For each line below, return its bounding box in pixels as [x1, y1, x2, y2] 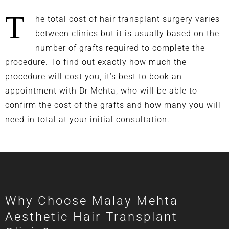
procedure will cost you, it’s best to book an [5, 71, 182, 81]
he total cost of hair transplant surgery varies [35, 14, 220, 24]
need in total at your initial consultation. [5, 114, 175, 124]
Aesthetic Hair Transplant [5, 209, 178, 224]
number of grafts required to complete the [35, 42, 205, 53]
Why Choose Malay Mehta [5, 193, 178, 208]
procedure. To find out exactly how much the [5, 57, 187, 67]
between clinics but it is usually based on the [35, 28, 219, 38]
